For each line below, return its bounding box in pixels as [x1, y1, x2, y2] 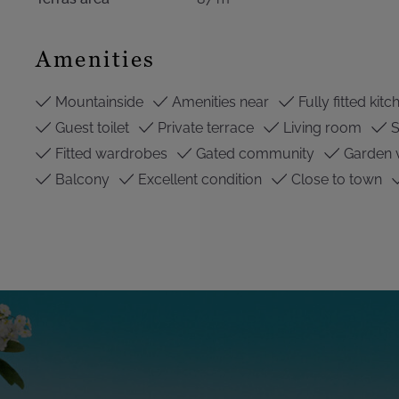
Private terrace [154, 119, 255, 136]
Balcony [51, 171, 110, 188]
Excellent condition [134, 171, 263, 188]
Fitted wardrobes [51, 145, 167, 162]
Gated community [192, 145, 315, 162]
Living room [279, 119, 362, 136]
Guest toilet [51, 119, 129, 136]
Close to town [287, 171, 382, 188]
